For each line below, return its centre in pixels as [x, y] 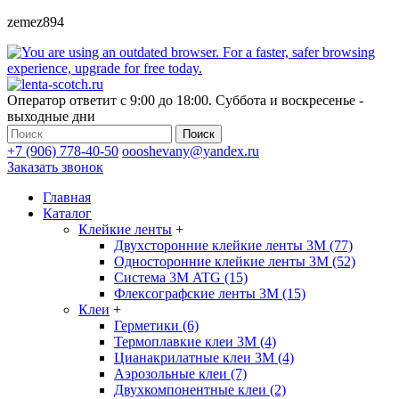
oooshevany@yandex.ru [191, 151]
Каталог [67, 213]
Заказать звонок [55, 167]
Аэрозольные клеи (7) [180, 374]
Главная [67, 197]
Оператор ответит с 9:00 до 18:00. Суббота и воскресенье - [185, 100]
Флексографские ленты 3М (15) [210, 293]
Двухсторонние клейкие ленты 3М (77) [233, 245]
